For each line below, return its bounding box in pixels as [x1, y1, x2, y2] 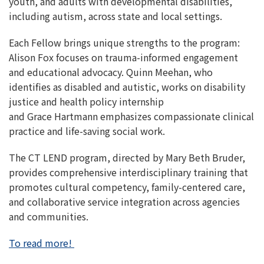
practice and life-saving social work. [9, 124, 165, 138]
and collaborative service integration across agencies [9, 194, 240, 209]
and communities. [9, 209, 88, 223]
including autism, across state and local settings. [9, 9, 222, 23]
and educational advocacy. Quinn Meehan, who [9, 65, 213, 79]
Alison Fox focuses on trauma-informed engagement [9, 50, 238, 64]
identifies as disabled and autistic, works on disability [9, 80, 245, 94]
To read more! [9, 236, 74, 250]
